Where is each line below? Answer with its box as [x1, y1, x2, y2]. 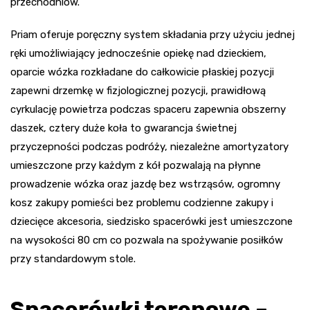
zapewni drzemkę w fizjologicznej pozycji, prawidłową [10, 84, 266, 97]
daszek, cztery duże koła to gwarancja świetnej [10, 121, 237, 134]
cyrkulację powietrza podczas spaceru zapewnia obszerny [10, 102, 286, 116]
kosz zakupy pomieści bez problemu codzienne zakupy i [10, 196, 273, 209]
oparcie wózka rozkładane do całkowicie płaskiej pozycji [10, 65, 274, 78]
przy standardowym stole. [10, 252, 136, 265]
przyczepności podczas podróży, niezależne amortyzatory [10, 140, 289, 153]
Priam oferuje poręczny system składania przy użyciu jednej [10, 28, 295, 41]
